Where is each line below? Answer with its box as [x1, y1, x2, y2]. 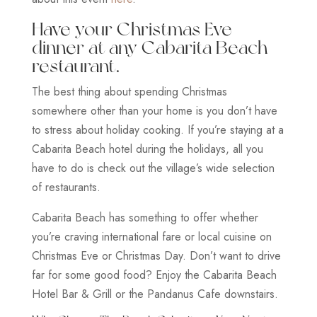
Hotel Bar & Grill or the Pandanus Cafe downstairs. [31, 285, 278, 302]
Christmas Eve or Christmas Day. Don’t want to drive [31, 247, 281, 264]
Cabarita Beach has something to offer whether [31, 209, 258, 226]
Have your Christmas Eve [31, 17, 232, 40]
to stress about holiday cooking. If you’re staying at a [31, 121, 284, 138]
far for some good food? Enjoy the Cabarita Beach [31, 266, 277, 283]
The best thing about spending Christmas [31, 83, 227, 100]
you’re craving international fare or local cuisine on [31, 228, 272, 245]
